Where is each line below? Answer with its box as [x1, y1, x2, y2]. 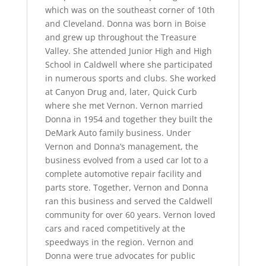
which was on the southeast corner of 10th [45, 4, 215, 15]
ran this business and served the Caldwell [45, 195, 213, 207]
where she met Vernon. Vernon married [45, 100, 203, 111]
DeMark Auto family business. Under [45, 127, 191, 138]
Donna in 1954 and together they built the [45, 113, 213, 125]
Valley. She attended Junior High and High [45, 45, 212, 56]
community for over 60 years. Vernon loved [45, 209, 216, 220]
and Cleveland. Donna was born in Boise [45, 18, 206, 29]
